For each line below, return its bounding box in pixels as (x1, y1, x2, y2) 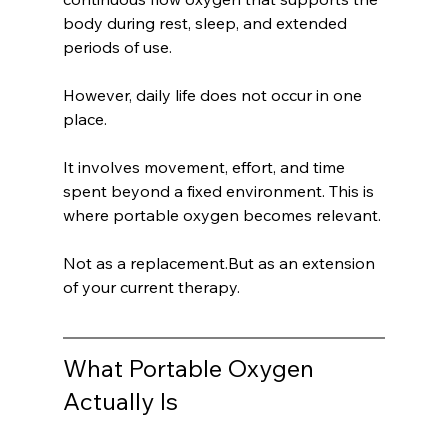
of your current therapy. (62, 277, 240, 298)
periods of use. (62, 37, 172, 58)
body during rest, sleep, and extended (62, 13, 351, 34)
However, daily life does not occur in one (62, 85, 366, 106)
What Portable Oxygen (62, 353, 319, 384)
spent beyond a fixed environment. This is (62, 181, 378, 202)
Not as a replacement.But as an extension (62, 253, 379, 274)
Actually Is (62, 386, 178, 417)
